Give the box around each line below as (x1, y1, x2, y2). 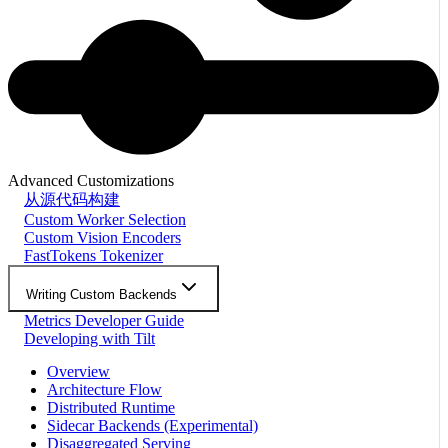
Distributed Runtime (47, 399, 175, 417)
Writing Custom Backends (26, 287, 177, 303)
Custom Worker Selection (24, 211, 186, 229)
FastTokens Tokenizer (24, 247, 163, 265)
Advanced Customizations (8, 172, 174, 190)
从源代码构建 (24, 191, 120, 209)
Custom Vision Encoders (24, 229, 181, 247)
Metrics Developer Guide (24, 312, 184, 330)
